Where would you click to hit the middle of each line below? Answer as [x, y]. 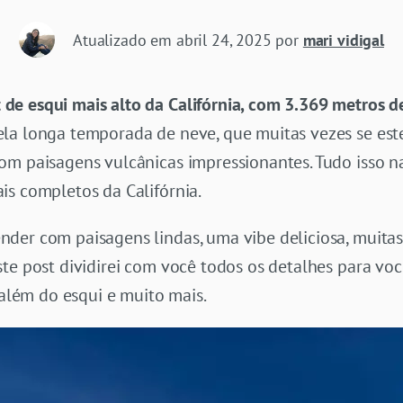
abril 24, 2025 [224, 40]
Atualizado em [125, 40]
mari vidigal [343, 40]
